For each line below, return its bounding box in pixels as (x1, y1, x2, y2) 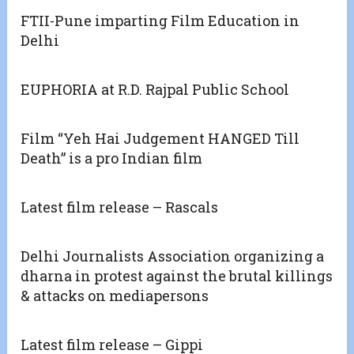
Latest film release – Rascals (21, 198, 219, 217)
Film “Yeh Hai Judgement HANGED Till (21, 129, 300, 149)
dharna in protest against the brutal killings (21, 266, 333, 286)
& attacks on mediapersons (21, 286, 209, 306)
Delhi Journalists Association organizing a (21, 247, 325, 266)
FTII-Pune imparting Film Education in (21, 11, 300, 31)
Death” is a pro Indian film (21, 149, 203, 168)
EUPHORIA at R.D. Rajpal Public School (21, 80, 290, 100)
